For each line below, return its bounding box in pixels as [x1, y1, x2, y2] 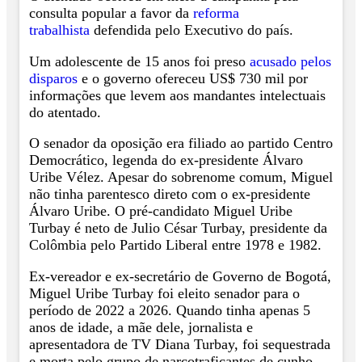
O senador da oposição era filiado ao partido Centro [29, 135, 333, 152]
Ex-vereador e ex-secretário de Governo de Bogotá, [29, 267, 331, 284]
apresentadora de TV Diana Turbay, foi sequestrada [29, 335, 330, 352]
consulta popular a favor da [29, 5, 193, 22]
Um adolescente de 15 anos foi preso [29, 53, 250, 69]
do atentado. [29, 103, 101, 120]
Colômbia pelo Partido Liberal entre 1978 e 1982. [29, 237, 322, 254]
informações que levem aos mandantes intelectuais [29, 86, 326, 103]
